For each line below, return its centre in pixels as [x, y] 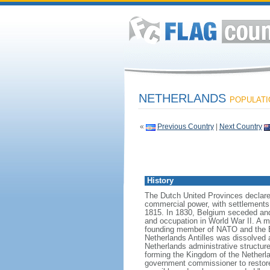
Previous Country [185, 127]
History [160, 181]
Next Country [240, 127]
